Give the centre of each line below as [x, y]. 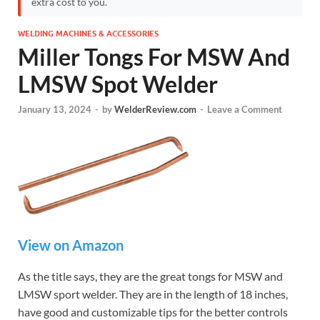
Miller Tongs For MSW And [154, 57]
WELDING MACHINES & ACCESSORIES [88, 34]
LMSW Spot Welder [118, 84]
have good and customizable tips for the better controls [153, 311]
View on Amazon [71, 245]
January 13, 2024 [55, 110]
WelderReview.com [155, 110]
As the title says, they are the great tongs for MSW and [150, 276]
